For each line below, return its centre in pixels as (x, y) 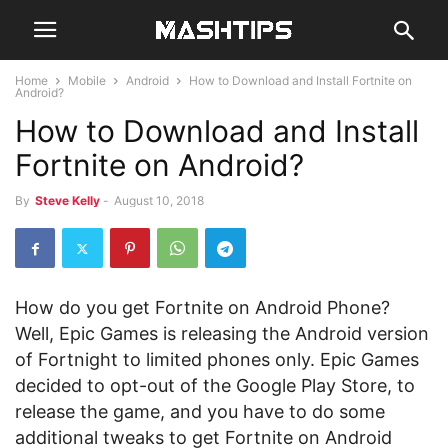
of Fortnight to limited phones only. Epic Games (217, 359)
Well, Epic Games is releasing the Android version (222, 333)
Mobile (87, 80)
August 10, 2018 (159, 200)
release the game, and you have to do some (200, 411)
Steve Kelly (67, 200)
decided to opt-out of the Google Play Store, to (215, 385)
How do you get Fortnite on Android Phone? (202, 307)
